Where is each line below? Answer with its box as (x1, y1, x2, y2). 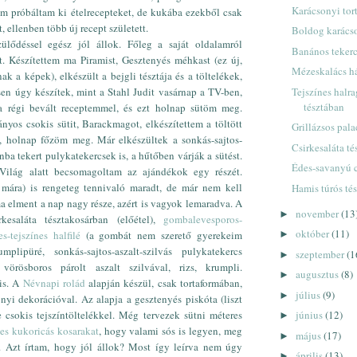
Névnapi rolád (22, 275, 85, 290)
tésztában (304, 99, 345, 114)
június (295, 308, 325, 323)
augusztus (295, 267, 341, 282)
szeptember (295, 246, 347, 261)
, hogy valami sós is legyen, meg (98, 323, 243, 338)
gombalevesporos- (163, 211, 242, 226)
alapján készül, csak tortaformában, (84, 275, 243, 290)
